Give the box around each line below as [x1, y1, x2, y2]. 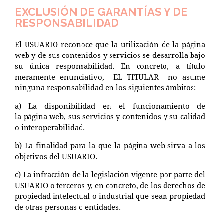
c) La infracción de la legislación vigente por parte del [15, 169, 205, 179]
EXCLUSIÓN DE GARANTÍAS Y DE [15, 5, 188, 18]
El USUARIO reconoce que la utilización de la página [15, 39, 205, 49]
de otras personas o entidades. [15, 201, 121, 212]
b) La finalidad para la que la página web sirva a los [15, 140, 205, 150]
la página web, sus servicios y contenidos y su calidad [15, 111, 205, 121]
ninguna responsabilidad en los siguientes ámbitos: [15, 82, 196, 92]
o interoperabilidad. [15, 122, 85, 132]
